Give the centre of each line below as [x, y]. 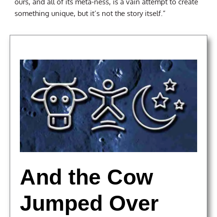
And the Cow [86, 177]
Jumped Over [89, 203]
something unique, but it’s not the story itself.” [90, 13]
